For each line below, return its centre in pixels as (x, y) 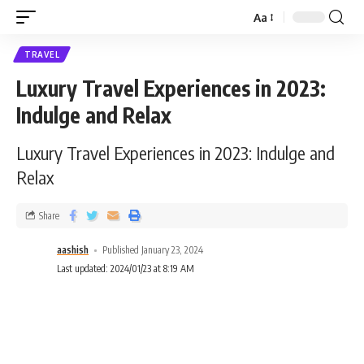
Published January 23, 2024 (153, 250)
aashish (73, 250)
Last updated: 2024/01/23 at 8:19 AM (126, 269)
